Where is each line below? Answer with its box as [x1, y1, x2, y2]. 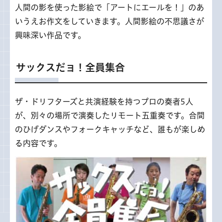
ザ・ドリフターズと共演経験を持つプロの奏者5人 [15, 97, 193, 106]
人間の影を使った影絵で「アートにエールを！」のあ [15, 3, 204, 11]
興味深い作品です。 [15, 31, 86, 39]
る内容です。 [15, 139, 62, 147]
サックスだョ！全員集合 [16, 62, 125, 72]
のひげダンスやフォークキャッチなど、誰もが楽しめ [15, 125, 205, 133]
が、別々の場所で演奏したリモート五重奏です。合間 [15, 111, 205, 119]
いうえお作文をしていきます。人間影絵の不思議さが [15, 17, 204, 25]
